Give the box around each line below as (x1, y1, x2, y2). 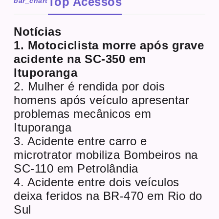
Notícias (14, 24, 62, 38)
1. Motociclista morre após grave (14, 38, 204, 52)
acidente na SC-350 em (14, 52, 146, 66)
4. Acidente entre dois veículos (14, 175, 179, 189)
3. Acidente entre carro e (14, 134, 147, 148)
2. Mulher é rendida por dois (14, 79, 165, 93)
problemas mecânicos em (14, 107, 152, 120)
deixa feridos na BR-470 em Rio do (14, 189, 202, 202)
